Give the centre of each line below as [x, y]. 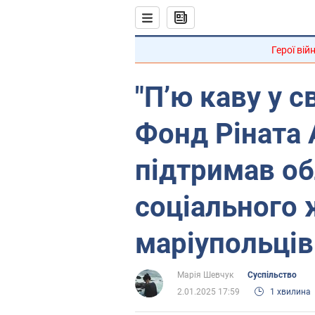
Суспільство [272, 275]
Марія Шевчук [205, 275]
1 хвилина [290, 292]
